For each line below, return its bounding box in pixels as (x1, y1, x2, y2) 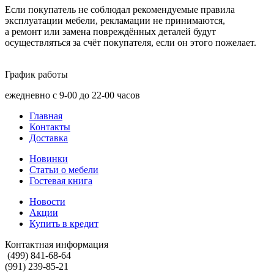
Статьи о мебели (29, 165, 98, 176)
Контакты (29, 122, 70, 133)
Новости (29, 196, 65, 207)
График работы (5, 69, 68, 80)
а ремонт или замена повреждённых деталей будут (5, 26, 216, 37)
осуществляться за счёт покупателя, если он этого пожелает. (5, 37, 256, 48)
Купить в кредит (29, 218, 98, 229)
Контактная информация (5, 239, 108, 250)
